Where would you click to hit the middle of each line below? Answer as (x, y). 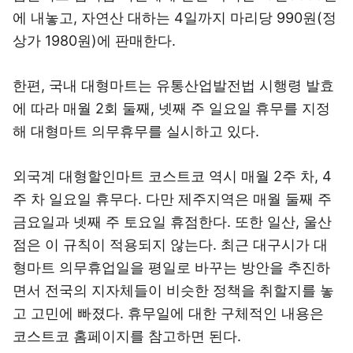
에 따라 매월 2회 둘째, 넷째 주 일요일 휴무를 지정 (171, 108)
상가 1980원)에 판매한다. (94, 41)
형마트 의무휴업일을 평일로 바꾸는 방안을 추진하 (171, 268)
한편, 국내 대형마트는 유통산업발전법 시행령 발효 (173, 85)
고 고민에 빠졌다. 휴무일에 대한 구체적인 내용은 (168, 313)
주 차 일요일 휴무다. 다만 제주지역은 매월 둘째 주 (172, 199)
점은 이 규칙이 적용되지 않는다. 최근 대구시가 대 (170, 245)
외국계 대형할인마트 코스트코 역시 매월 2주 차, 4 (172, 176)
